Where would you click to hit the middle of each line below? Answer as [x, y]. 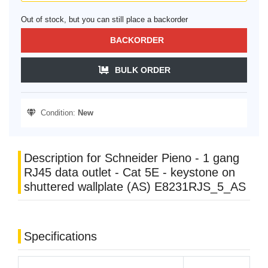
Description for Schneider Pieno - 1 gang [132, 158]
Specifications [60, 237]
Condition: [57, 113]
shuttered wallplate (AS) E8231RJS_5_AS [135, 187]
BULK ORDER [142, 70]
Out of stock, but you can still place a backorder [104, 20]
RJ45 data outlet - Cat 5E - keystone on [130, 173]
